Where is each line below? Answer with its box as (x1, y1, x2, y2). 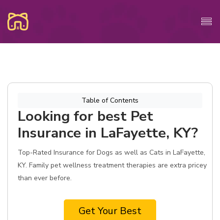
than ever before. (18, 173, 72, 183)
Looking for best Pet (18, 107, 153, 126)
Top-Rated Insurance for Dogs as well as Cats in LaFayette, (18, 148, 205, 157)
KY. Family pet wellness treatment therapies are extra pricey (18, 161, 207, 170)
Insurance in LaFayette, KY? (18, 123, 198, 142)
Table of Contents (82, 96, 138, 105)
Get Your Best (79, 204, 141, 218)
